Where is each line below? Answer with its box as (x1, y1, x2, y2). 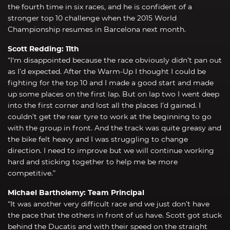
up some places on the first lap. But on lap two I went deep (8, 89, 219, 99)
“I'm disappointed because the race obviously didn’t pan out (8, 55, 222, 65)
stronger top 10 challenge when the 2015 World (8, 13, 177, 23)
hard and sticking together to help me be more (8, 157, 178, 166)
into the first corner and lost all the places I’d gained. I (8, 100, 201, 110)
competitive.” (8, 168, 55, 178)
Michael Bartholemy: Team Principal (8, 187, 144, 197)
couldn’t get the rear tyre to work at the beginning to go (8, 111, 212, 121)
